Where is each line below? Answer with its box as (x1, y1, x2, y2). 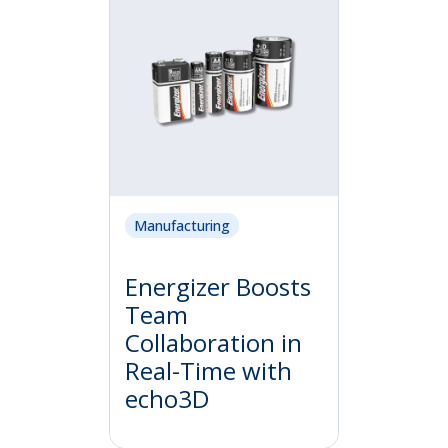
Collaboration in (125, 325, 302, 359)
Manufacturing (134, 216, 230, 236)
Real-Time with (125, 353, 292, 387)
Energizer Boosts (125, 269, 311, 303)
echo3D (125, 381, 209, 415)
